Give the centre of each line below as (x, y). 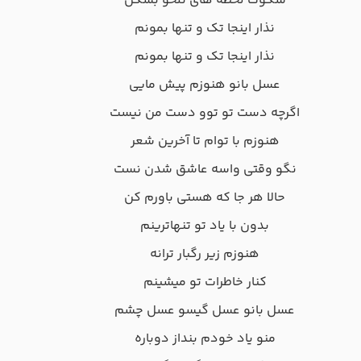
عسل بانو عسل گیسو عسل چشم (205, 311)
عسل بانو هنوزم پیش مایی (205, 85)
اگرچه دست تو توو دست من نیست (205, 114)
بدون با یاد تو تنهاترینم (205, 226)
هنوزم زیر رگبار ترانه (205, 255)
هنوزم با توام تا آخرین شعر (205, 142)
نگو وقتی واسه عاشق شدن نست (205, 170)
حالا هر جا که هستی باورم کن (205, 198)
